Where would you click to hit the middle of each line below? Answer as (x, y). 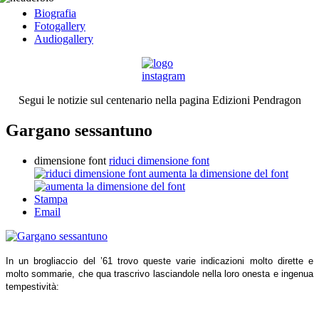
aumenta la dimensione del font (219, 173)
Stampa (51, 199)
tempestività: (32, 286)
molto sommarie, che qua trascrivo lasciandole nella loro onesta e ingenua (159, 273)
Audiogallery (64, 39)
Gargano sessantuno (79, 130)
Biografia (55, 13)
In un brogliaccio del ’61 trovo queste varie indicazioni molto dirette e (159, 261)
